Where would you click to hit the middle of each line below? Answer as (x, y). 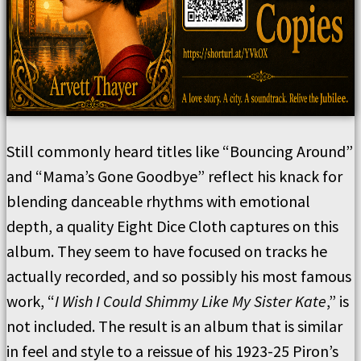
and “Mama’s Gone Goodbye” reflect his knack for (174, 176)
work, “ (31, 301)
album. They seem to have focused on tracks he (167, 251)
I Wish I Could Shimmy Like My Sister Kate (191, 301)
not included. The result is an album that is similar (174, 326)
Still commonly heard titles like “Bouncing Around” (180, 151)
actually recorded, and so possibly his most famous (179, 276)
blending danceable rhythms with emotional (158, 201)
